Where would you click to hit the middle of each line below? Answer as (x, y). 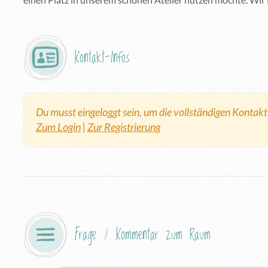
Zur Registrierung (124, 127)
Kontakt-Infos (102, 57)
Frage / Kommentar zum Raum (143, 234)
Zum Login (58, 127)
